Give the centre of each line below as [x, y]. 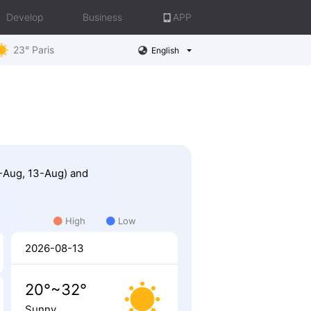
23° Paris [34, 50]
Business [102, 17]
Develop [25, 17]
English [165, 50]
